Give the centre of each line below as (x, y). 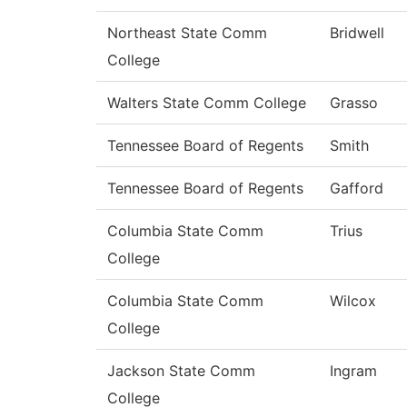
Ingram (353, 371)
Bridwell (357, 33)
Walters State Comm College (207, 103)
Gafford (357, 189)
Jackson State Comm (181, 371)
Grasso (354, 103)
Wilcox (353, 301)
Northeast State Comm (187, 33)
